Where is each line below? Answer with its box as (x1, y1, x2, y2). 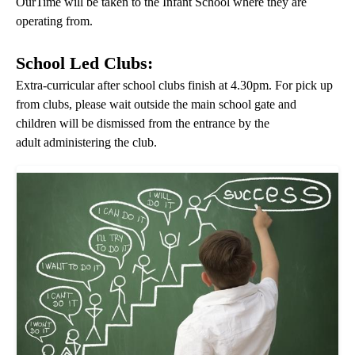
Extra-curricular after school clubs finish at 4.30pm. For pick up (16, 78, 333, 92)
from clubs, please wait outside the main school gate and (16, 97, 296, 111)
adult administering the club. (16, 136, 157, 149)
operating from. (16, 14, 93, 28)
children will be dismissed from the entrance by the (16, 116, 269, 130)
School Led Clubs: (16, 53, 153, 73)
